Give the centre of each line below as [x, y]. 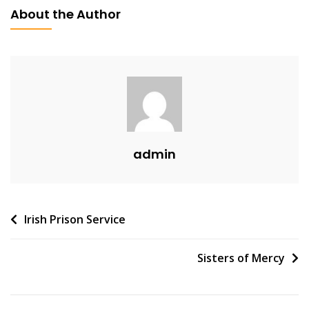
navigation [53, 241]
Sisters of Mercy [241, 258]
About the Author [66, 14]
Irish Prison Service [75, 219]
